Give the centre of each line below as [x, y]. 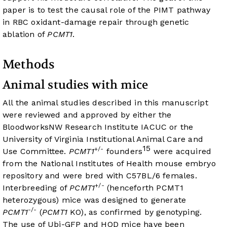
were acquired [181, 152]
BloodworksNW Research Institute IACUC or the [98, 127]
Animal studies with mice [75, 85]
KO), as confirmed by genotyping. [135, 212]
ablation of [25, 34]
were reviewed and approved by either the [87, 115]
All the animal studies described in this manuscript [105, 103]
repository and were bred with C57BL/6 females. [100, 176]
